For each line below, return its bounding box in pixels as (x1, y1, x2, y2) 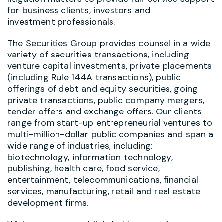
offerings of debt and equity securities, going (7, 82, 198, 95)
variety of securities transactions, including (7, 48, 190, 60)
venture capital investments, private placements (7, 59, 212, 72)
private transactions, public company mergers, (7, 94, 205, 106)
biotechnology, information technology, (7, 151, 173, 163)
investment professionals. (7, 15, 115, 28)
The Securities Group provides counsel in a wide (7, 37, 211, 49)
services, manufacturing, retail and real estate (7, 185, 201, 197)
